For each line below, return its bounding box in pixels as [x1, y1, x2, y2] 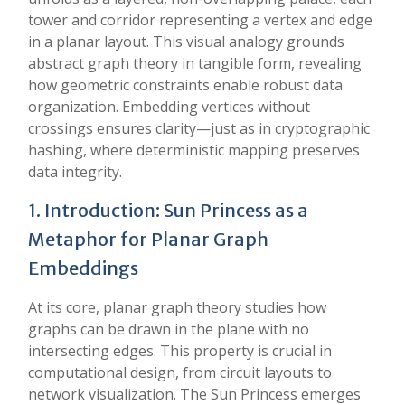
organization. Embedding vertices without [28, 97, 310, 117]
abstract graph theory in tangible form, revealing [28, 53, 362, 73]
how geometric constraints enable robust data [28, 75, 343, 95]
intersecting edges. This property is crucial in [28, 341, 332, 361]
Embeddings [28, 257, 138, 279]
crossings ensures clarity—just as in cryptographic [28, 118, 370, 138]
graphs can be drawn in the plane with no [28, 319, 309, 339]
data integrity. [28, 162, 122, 182]
